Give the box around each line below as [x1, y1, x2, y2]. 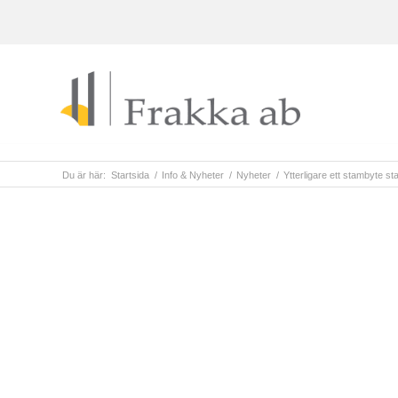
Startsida [111, 170, 149, 180]
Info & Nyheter [162, 170, 224, 180]
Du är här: [62, 170, 106, 180]
